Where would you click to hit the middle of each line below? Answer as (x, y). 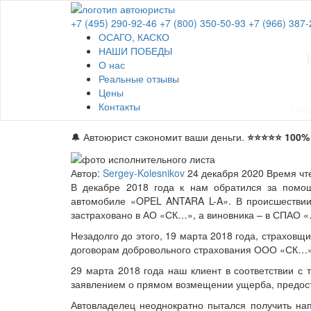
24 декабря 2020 (226, 173)
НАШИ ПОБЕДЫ (135, 51)
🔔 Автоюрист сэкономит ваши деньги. (159, 137)
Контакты (119, 107)
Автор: (87, 173)
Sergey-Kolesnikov (144, 173)
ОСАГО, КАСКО (134, 37)
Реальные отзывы (139, 79)
